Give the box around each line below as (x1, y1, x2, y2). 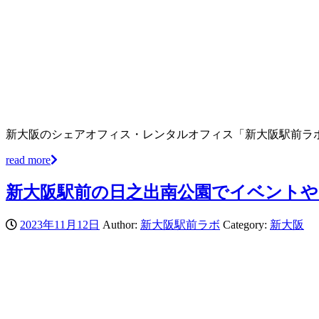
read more (6, 154, 51, 167)
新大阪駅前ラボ (140, 218, 220, 231)
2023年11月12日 (20, 218, 100, 231)
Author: (100, 218, 140, 231)
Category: (223, 218, 270, 231)
